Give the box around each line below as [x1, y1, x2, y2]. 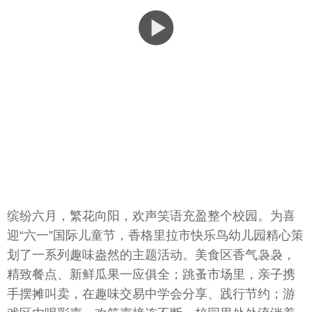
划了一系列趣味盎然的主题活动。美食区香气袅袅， [7, 248, 295, 263]
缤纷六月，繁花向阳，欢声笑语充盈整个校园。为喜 [7, 209, 295, 224]
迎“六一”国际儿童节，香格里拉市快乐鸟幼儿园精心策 [7, 228, 304, 243]
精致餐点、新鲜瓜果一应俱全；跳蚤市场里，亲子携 [7, 267, 295, 282]
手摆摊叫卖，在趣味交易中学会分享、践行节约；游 [7, 287, 295, 302]
